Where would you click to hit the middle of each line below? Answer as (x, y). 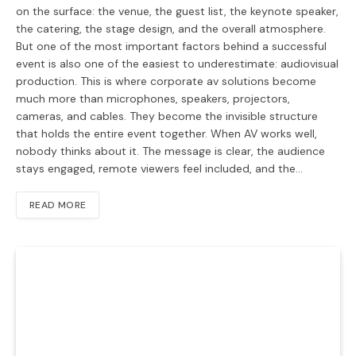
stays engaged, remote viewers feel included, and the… (159, 168)
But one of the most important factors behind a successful (171, 46)
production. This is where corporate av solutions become (166, 81)
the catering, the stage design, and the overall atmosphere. (171, 28)
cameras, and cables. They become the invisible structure (167, 116)
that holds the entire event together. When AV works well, (166, 133)
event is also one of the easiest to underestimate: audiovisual (177, 63)
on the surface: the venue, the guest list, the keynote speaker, (177, 11)
